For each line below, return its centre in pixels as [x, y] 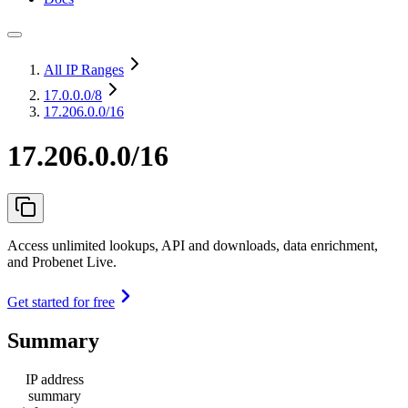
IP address [55, 379]
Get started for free [61, 301]
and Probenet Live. [62, 261]
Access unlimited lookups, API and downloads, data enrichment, [193, 245]
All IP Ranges [84, 70]
